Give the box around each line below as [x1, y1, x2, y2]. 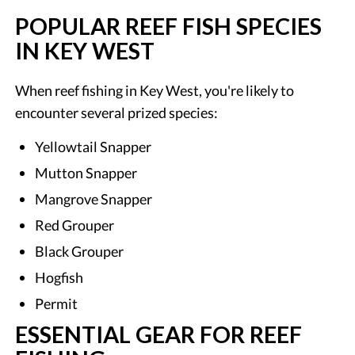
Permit [35, 294, 78, 312]
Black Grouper [35, 242, 124, 260]
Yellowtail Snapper [35, 137, 152, 155]
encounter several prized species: [15, 103, 219, 121]
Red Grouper [35, 216, 115, 234]
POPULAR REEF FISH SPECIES [15, 12, 323, 40]
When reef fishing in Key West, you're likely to [15, 81, 295, 99]
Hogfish [35, 268, 84, 286]
